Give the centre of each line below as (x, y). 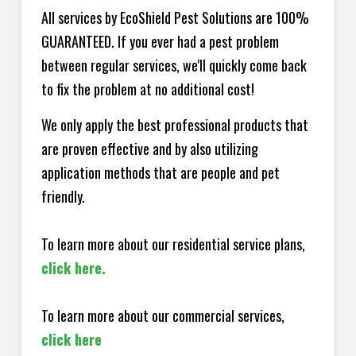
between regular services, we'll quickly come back (174, 66)
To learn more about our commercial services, (163, 315)
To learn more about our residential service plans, (173, 244)
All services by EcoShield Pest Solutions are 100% (175, 18)
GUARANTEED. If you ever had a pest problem (160, 42)
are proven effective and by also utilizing (149, 148)
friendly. (63, 196)
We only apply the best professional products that (174, 124)
